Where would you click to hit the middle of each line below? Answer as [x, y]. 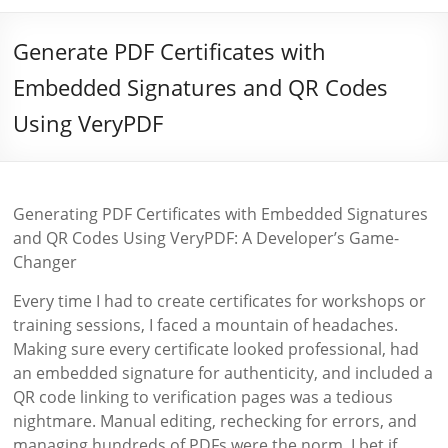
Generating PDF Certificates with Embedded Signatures [221, 214]
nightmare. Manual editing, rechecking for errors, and [215, 421]
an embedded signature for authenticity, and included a [223, 373]
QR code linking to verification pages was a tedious [203, 397]
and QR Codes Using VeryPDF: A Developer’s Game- [206, 238]
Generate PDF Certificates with [170, 51]
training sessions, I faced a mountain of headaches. [206, 325]
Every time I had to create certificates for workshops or [220, 301]
